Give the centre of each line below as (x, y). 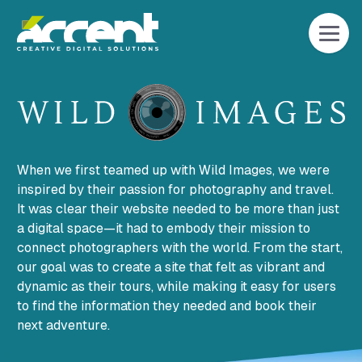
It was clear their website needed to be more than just (179, 209)
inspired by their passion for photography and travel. (176, 189)
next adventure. (64, 325)
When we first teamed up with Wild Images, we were (174, 170)
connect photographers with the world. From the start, (180, 248)
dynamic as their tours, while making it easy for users (177, 286)
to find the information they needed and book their (167, 306)
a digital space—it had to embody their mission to (164, 228)
